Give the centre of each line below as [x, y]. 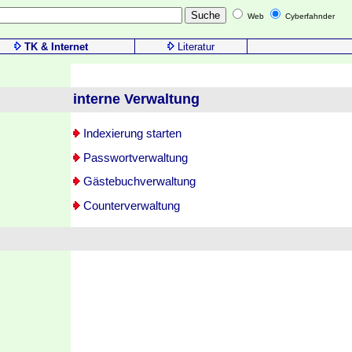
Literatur [196, 47]
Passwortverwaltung [134, 158]
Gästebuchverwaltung [138, 182]
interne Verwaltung [136, 99]
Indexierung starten [131, 134]
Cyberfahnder [309, 16]
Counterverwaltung [130, 205]
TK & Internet [56, 47]
